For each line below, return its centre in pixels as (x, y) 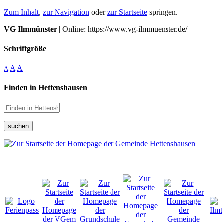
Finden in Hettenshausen (46, 87)
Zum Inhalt (21, 12)
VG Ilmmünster (30, 29)
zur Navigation (66, 12)
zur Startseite (127, 12)
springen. (163, 12)
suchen (18, 126)
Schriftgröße (25, 49)
